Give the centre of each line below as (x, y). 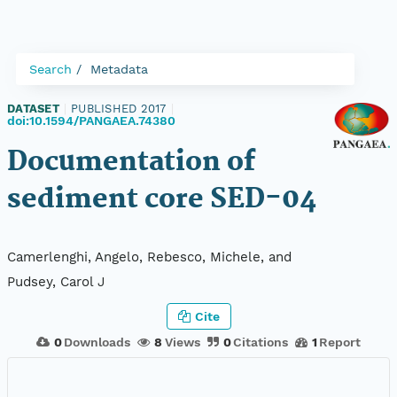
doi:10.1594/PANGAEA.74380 (91, 121)
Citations (260, 342)
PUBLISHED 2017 (119, 109)
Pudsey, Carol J (56, 282)
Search (51, 69)
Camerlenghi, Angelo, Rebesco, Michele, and (149, 257)
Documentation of (131, 163)
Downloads (97, 342)
